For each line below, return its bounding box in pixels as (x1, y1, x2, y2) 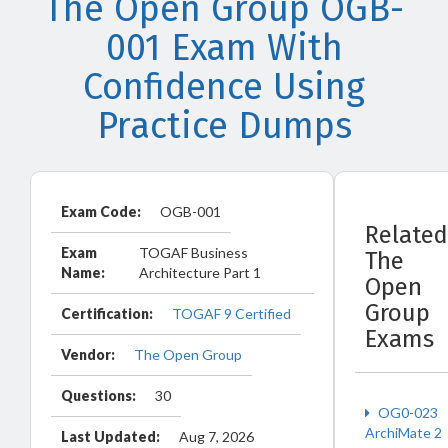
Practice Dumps (96, 104, 352, 148)
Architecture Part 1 (138, 264, 261, 281)
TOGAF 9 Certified (172, 305, 291, 322)
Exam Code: (61, 203, 141, 220)
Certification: (61, 305, 153, 322)
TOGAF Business (138, 244, 248, 261)
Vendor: (61, 346, 115, 363)
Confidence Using (83, 65, 365, 109)
